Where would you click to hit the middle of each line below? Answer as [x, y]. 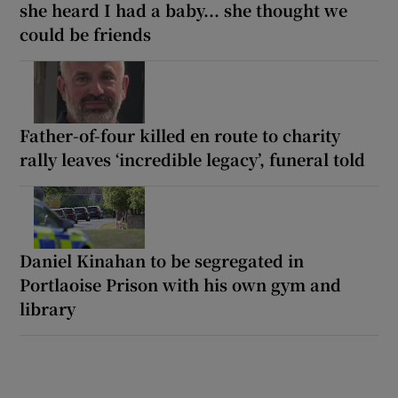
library [48, 308]
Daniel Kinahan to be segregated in [162, 260]
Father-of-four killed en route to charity [180, 135]
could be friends [86, 33]
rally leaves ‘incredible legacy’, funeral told [193, 159]
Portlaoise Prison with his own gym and [181, 284]
